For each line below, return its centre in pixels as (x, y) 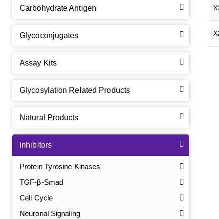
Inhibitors (36, 145)
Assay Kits (38, 63)
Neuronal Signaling (50, 213)
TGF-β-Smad (41, 182)
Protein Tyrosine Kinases (60, 166)
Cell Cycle (36, 198)
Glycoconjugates (49, 35)
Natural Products (49, 118)
